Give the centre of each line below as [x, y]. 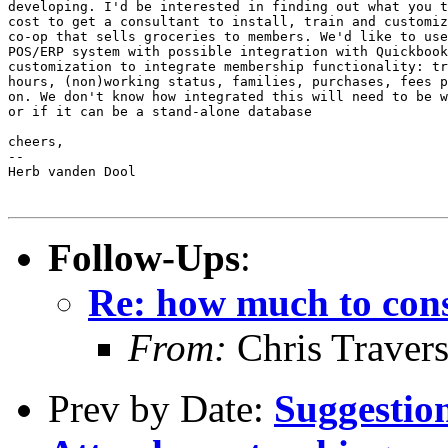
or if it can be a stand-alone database [160, 111]
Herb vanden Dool [72, 171]
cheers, [36, 141]
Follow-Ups [144, 257]
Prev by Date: [161, 408]
